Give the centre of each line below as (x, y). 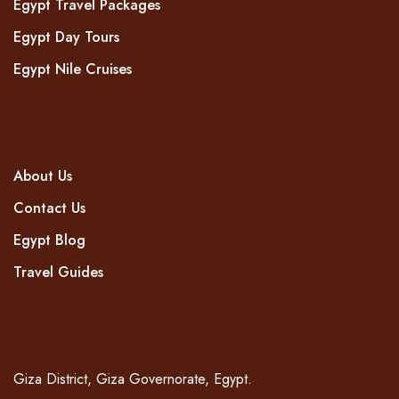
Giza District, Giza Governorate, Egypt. (133, 379)
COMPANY (41, 122)
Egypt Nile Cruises (73, 69)
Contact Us (49, 208)
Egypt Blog (49, 240)
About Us (43, 175)
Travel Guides (58, 272)
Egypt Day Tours (66, 37)
